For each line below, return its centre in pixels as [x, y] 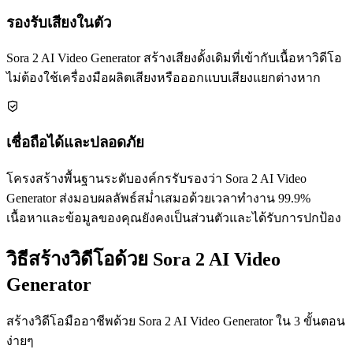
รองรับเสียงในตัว [59, 22]
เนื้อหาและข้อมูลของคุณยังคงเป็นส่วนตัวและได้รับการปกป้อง [174, 217]
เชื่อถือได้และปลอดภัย [75, 143]
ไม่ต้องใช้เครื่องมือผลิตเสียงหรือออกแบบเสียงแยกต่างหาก [163, 78]
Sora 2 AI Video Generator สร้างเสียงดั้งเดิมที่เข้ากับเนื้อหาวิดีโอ [174, 58]
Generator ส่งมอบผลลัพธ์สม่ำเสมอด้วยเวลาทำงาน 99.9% [158, 198]
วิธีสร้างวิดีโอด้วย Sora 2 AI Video [143, 259]
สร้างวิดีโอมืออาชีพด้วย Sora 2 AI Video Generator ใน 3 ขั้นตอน [176, 321]
